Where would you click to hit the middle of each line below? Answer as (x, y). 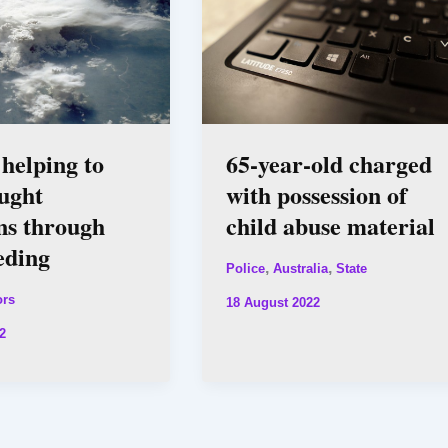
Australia (300, 268)
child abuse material (330, 225)
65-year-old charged (328, 163)
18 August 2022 (272, 302)
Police (245, 268)
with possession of (316, 194)
